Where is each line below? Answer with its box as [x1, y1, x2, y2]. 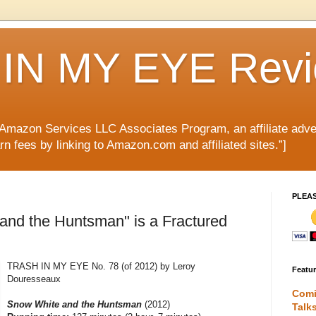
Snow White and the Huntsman [7, 299, 142, 310]
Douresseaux [7, 274, 61, 285]
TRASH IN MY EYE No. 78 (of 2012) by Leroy [7, 261, 196, 272]
